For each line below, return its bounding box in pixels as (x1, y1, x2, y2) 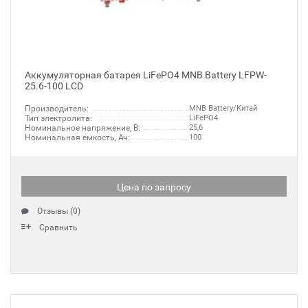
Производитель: (25, 104, 89, 113)
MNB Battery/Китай (189, 104, 257, 113)
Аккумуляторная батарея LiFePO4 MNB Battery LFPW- (25, 69, 267, 80)
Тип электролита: (25, 113, 92, 123)
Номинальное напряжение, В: (25, 123, 140, 133)
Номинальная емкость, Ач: (25, 133, 130, 142)
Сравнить (39, 223, 78, 232)
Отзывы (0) (37, 206, 80, 216)
